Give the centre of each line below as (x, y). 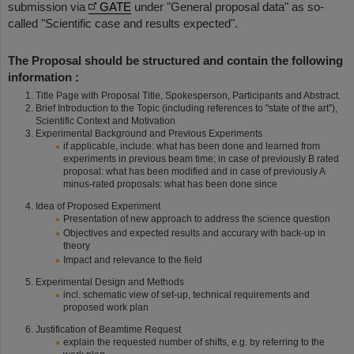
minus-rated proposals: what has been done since (170, 184)
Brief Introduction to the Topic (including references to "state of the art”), (186, 108)
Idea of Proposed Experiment (98, 206)
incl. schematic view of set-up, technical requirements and (186, 295)
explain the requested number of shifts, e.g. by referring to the (194, 342)
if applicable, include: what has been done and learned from (192, 146)
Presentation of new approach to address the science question (197, 219)
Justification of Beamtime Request (108, 330)
